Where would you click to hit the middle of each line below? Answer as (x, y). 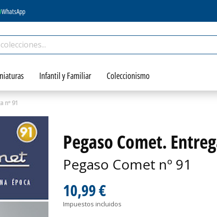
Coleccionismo (128, 75)
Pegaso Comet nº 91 (127, 164)
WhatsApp (13, 11)
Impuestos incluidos (92, 204)
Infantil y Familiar (65, 75)
